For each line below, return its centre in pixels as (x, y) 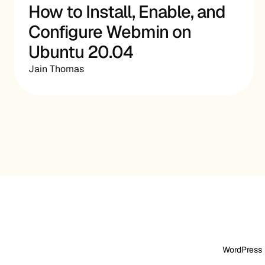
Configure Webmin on (110, 32)
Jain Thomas (56, 69)
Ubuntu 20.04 (81, 52)
